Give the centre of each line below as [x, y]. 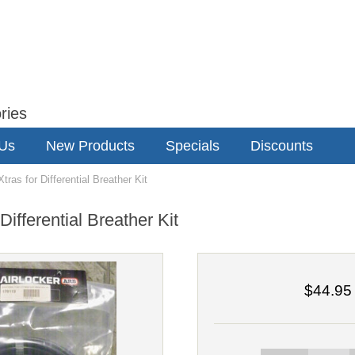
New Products [90, 145]
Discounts [282, 145]
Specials [193, 145]
